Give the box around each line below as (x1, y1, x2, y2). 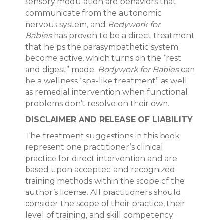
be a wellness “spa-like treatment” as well (25, 76, 187, 85)
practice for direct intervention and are (25, 154, 177, 163)
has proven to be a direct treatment (52, 31, 194, 40)
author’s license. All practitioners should (25, 188, 181, 197)
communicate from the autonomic (25, 8, 162, 18)
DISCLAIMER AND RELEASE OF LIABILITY (25, 115, 192, 124)
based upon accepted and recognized (25, 165, 175, 174)
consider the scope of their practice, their (25, 199, 185, 208)
